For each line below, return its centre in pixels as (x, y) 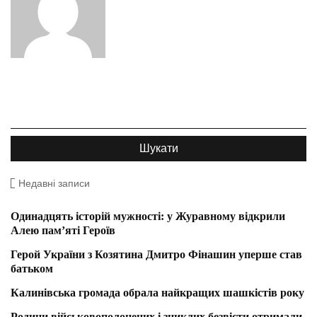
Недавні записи (54, 183)
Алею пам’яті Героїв (63, 230)
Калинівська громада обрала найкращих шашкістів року (157, 292)
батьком (32, 268)
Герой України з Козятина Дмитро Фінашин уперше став (156, 254)
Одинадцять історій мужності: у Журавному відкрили (148, 216)
